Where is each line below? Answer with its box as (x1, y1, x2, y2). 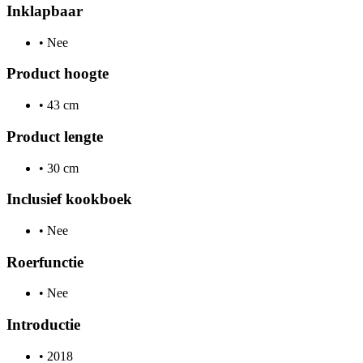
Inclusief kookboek (6, 190, 132, 208)
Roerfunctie (6, 253, 83, 271)
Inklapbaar (6, 2, 83, 19)
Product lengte (6, 127, 103, 145)
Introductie (6, 316, 80, 334)
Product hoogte (6, 65, 109, 83)
